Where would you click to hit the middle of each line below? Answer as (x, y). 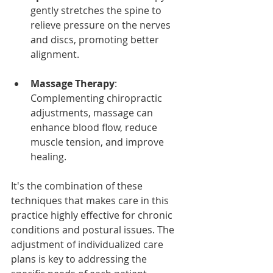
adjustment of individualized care (88, 245)
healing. (48, 157)
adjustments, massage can (93, 113)
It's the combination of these (78, 186)
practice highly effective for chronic (93, 215)
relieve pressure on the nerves (102, 25)
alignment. (55, 55)
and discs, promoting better (96, 40)
